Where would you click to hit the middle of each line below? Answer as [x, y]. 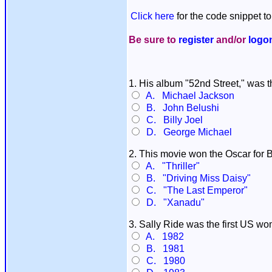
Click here [152, 16]
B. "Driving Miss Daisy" [196, 178]
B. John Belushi [180, 108]
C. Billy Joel [172, 120]
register [196, 40]
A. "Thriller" [171, 166]
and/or [231, 40]
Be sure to [154, 40]
